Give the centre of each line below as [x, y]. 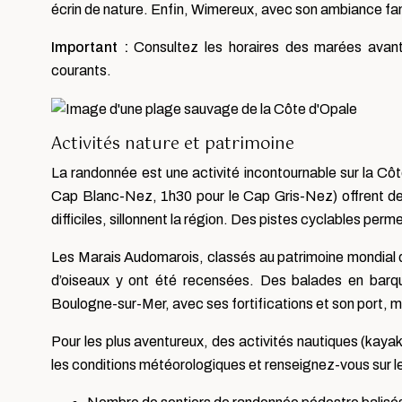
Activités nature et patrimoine [173, 144]
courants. [81, 70]
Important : [93, 47]
